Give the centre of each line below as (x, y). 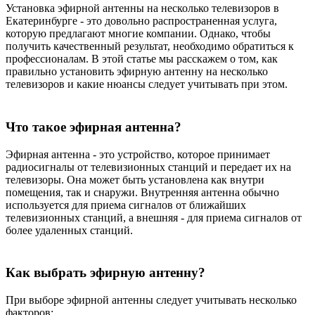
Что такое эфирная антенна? (94, 127)
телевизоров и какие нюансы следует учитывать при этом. (147, 84)
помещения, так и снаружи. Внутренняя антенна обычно (142, 192)
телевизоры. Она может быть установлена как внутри (135, 179)
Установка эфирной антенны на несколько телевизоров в (142, 8)
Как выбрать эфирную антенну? (105, 273)
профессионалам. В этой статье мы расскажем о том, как (142, 59)
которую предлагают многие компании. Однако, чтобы (138, 34)
